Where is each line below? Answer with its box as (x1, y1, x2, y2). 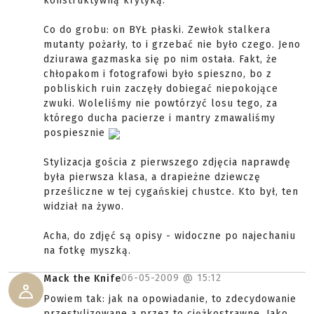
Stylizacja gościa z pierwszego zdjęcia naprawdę (43, 156, 291, 169)
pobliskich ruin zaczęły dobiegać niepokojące (43, 83, 278, 95)
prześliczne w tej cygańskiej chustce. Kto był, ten (43, 186, 299, 198)
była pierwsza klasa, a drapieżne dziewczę (43, 171, 261, 184)
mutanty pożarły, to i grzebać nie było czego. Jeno (43, 39, 301, 51)
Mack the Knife (43, 273, 121, 285)
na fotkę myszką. (43, 245, 131, 257)
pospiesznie (43, 127, 109, 139)
